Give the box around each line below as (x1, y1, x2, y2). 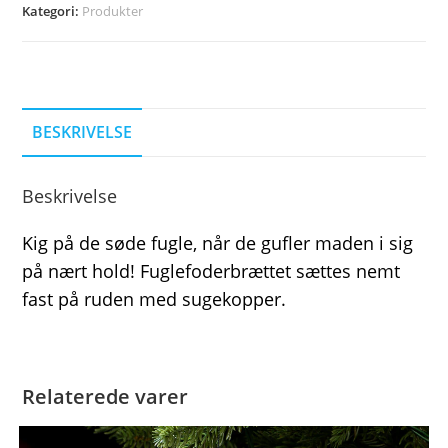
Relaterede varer (22, 383, 189, 411)
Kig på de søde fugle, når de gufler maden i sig (22, 231, 414, 256)
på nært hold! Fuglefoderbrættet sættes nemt (22, 259, 401, 284)
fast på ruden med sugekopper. (22, 287, 287, 312)
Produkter (82, 2, 144, 21)
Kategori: (22, 2, 83, 21)
